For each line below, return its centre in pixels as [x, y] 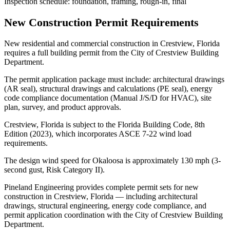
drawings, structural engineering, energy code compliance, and [105, 205]
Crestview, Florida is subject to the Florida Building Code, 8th [104, 124]
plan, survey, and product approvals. [63, 107]
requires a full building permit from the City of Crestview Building [111, 52]
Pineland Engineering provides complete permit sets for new [101, 187]
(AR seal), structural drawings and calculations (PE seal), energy [108, 88]
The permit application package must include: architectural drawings [114, 79]
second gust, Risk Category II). [54, 169]
